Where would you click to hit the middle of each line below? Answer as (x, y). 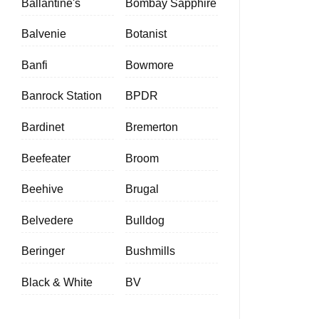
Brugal (142, 189)
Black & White (57, 283)
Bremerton (152, 127)
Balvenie (44, 34)
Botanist (146, 34)
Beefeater (46, 158)
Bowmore (150, 65)
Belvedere (47, 220)
